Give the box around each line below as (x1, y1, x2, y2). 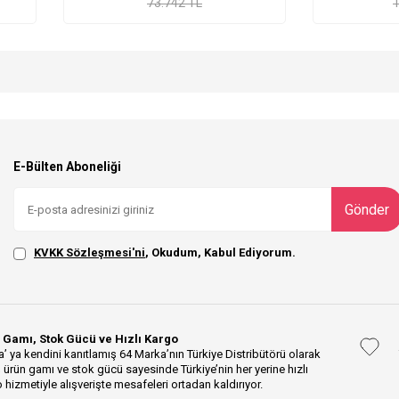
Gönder (344, 200, 389, 218)
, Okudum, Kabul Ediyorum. (145, 246, 296, 260)
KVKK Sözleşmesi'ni (34, 246, 145, 260)
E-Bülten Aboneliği (13, 159, 121, 175)
